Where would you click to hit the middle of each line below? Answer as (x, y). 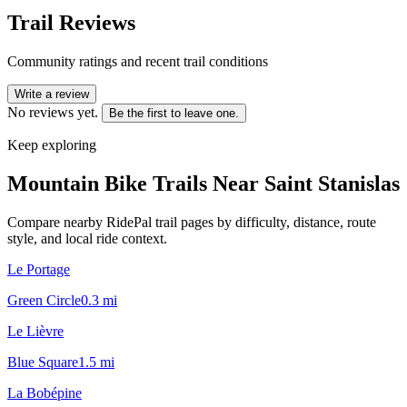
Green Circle (44, 300)
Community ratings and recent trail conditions (138, 61)
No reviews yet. (53, 112)
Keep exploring (52, 144)
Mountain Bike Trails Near (136, 183)
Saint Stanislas (332, 183)
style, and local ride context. (87, 238)
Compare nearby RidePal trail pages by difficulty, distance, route (192, 222)
